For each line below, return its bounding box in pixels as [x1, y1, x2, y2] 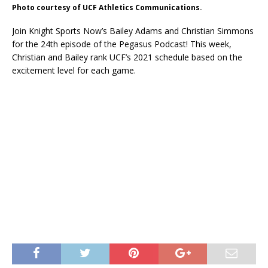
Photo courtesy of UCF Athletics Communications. [12, 2, 202, 13]
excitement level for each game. [12, 65, 136, 77]
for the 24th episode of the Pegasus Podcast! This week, [12, 38, 232, 50]
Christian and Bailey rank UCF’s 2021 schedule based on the [12, 51, 242, 63]
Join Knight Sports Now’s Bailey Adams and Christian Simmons [12, 25, 254, 37]
